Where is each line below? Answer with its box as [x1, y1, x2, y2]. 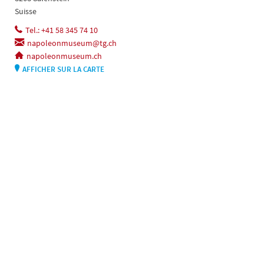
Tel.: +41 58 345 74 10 [25, 24, 98, 35]
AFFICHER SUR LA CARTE [22, 64, 104, 74]
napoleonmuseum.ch [27, 50, 102, 61]
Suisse [15, 5, 37, 16]
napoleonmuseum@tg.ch [27, 37, 117, 48]
